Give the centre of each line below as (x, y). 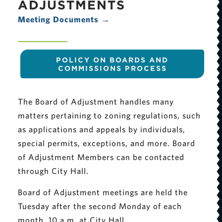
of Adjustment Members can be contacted (101, 157)
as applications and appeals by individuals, (101, 129)
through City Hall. (53, 171)
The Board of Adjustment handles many (96, 102)
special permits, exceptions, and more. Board (106, 143)
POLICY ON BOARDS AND (112, 59)
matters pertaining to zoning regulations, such (109, 115)
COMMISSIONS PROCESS (112, 68)
